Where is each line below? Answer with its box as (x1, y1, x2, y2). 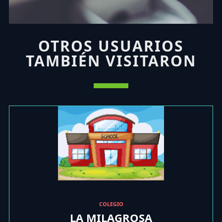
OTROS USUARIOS (38, 36, 184, 56)
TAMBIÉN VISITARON (25, 51, 196, 71)
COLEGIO (99, 200, 123, 208)
